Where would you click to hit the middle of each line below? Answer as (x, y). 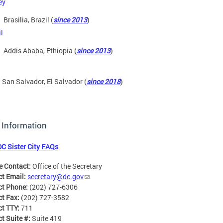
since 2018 (104, 81)
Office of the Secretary (67, 166)
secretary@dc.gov (56, 176)
